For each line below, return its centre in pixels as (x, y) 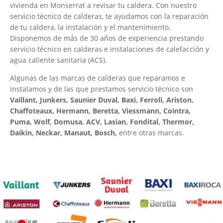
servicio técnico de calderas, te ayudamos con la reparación (109, 16)
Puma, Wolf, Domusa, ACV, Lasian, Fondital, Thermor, (102, 122)
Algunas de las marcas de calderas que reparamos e (98, 78)
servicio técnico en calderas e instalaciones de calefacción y (110, 49)
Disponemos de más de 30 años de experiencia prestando (107, 38)
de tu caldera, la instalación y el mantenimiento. (90, 27)
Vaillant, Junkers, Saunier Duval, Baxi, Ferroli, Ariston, (102, 100)
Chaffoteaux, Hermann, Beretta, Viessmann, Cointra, (100, 111)
